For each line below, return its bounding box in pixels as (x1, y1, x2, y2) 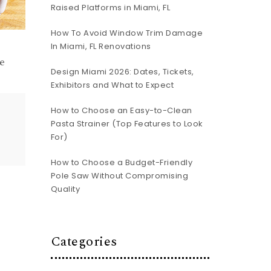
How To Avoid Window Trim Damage (50, 27, 203, 39)
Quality (50, 183, 80, 195)
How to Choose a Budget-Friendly (50, 157, 192, 168)
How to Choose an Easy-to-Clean (50, 105, 192, 116)
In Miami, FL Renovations (50, 41, 151, 52)
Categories (50, 232, 117, 252)
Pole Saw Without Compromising (50, 170, 188, 181)
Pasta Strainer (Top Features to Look (50, 118, 203, 129)
